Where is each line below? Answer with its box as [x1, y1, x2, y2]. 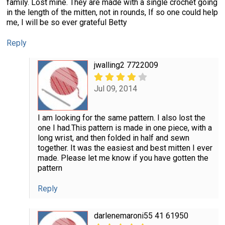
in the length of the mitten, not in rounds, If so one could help [7, 8, 218, 18]
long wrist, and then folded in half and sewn [37, 133, 189, 143]
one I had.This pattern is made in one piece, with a [37, 123, 212, 133]
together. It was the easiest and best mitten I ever [37, 143, 212, 153]
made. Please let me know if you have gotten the [37, 153, 208, 163]
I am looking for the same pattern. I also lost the [37, 113, 205, 123]
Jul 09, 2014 [93, 83, 137, 93]
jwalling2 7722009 [93, 60, 158, 70]
